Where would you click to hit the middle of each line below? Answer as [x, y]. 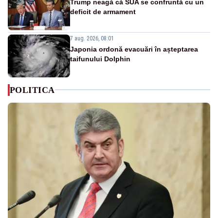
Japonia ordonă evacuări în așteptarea [134, 49]
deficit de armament [103, 11]
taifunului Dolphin [100, 59]
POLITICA [32, 90]
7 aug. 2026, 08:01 [92, 38]
